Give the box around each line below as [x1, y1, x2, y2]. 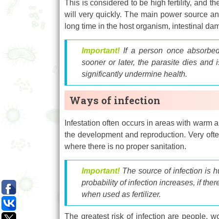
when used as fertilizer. [82, 190, 161, 198]
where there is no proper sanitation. [65, 142, 186, 151]
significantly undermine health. [82, 69, 187, 78]
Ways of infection [69, 93, 160, 107]
